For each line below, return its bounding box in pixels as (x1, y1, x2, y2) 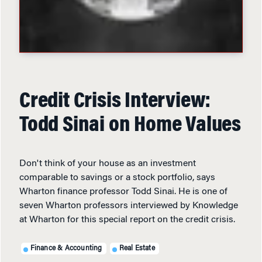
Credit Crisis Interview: (19, 91, 211, 113)
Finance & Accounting (30, 244, 102, 252)
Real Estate (119, 244, 155, 252)
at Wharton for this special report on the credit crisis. (19, 215, 235, 225)
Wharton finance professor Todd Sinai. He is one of (19, 187, 227, 196)
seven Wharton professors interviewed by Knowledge (19, 201, 238, 211)
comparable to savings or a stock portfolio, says (19, 173, 215, 182)
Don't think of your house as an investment (19, 159, 196, 168)
